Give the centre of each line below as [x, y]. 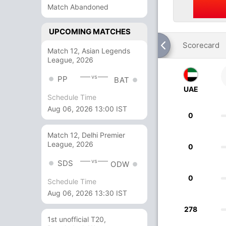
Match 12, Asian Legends [89, 51]
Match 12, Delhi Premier [86, 135]
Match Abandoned [78, 7]
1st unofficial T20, [77, 219]
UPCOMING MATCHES [90, 32]
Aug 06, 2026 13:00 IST [87, 109]
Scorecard [201, 45]
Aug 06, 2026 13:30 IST [87, 193]
